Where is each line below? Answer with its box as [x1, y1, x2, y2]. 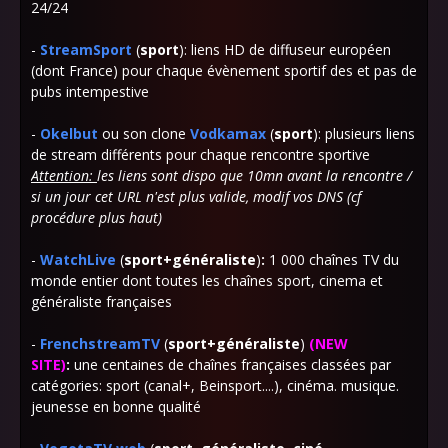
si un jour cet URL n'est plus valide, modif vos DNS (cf [31, 187, 361, 206]
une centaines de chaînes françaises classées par [74, 355, 391, 374]
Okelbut [40, 124, 98, 143]
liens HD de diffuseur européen [187, 40, 391, 59]
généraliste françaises [31, 292, 172, 311]
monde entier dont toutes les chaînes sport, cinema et [31, 271, 383, 290]
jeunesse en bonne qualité [31, 397, 205, 416]
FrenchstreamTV [40, 334, 160, 353]
